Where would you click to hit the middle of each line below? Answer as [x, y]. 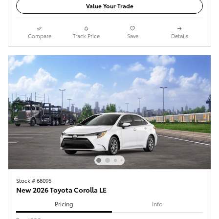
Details [179, 36]
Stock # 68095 [34, 181]
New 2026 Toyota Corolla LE [61, 190]
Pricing [64, 203]
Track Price [86, 36]
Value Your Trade [109, 6]
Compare [39, 36]
